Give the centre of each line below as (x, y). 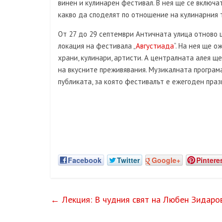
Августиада (155, 46)
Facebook (85, 160)
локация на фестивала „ (97, 46)
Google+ (166, 160)
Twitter (128, 160)
